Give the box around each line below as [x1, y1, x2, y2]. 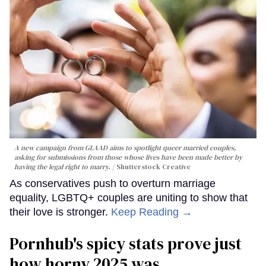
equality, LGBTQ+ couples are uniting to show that [9, 192, 248, 204]
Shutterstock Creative [116, 162, 191, 172]
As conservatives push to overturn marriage [9, 178, 216, 190]
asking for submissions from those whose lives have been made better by [14, 153, 242, 163]
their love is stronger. [9, 206, 111, 218]
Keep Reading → [111, 206, 192, 218]
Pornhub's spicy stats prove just [9, 232, 242, 255]
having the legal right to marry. [14, 162, 110, 172]
